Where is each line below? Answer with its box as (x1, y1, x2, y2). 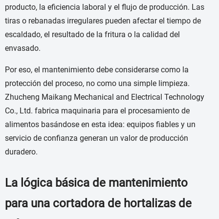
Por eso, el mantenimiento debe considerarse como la (5, 65, 189, 75)
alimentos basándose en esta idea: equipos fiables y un (5, 120, 196, 130)
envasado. (5, 44, 41, 53)
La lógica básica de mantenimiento (5, 176, 188, 190)
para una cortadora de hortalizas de (5, 197, 192, 211)
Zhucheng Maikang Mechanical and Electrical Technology (5, 92, 204, 102)
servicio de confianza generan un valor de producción (5, 133, 188, 143)
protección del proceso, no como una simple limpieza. (5, 79, 190, 88)
